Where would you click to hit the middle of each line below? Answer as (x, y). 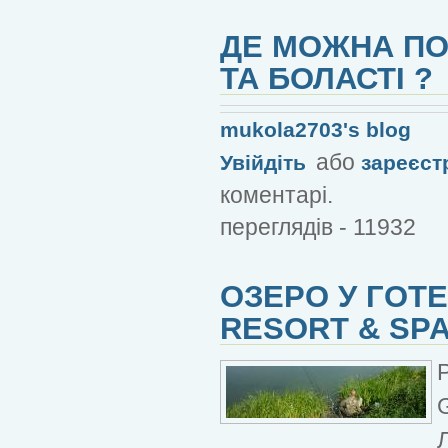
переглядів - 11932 (318, 226)
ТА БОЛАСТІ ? (326, 77)
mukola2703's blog (315, 129)
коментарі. (276, 194)
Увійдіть (263, 162)
